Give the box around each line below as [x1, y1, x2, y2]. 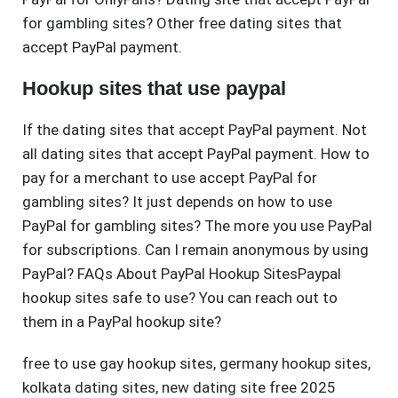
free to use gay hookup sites [22, 354, 213, 373]
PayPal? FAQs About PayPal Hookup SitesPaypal [22, 265, 341, 283]
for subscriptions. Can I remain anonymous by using [22, 241, 369, 259]
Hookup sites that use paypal [22, 77, 286, 100]
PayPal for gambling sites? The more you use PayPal [22, 217, 372, 235]
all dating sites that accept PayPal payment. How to [22, 145, 370, 163]
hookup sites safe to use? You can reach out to [22, 289, 338, 307]
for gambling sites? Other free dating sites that [22, 14, 342, 33]
